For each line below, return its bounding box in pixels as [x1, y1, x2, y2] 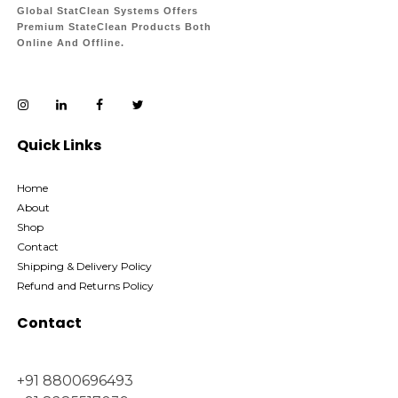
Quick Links [16, 134, 101, 155]
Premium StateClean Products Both [16, 21, 211, 33]
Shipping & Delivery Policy [16, 259, 152, 273]
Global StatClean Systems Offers [16, 5, 198, 17]
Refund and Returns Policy [16, 278, 154, 292]
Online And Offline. [16, 37, 124, 49]
